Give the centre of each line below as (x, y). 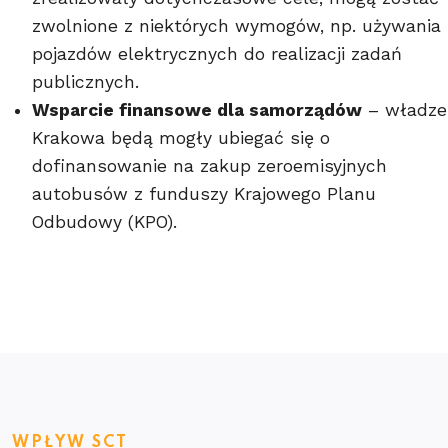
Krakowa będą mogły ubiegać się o (181, 137)
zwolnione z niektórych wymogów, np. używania (236, 25)
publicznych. (85, 81)
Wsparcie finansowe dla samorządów (197, 109)
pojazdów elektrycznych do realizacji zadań (217, 53)
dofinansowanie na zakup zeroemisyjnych (209, 165)
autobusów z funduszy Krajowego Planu (204, 193)
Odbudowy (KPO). (104, 221)
